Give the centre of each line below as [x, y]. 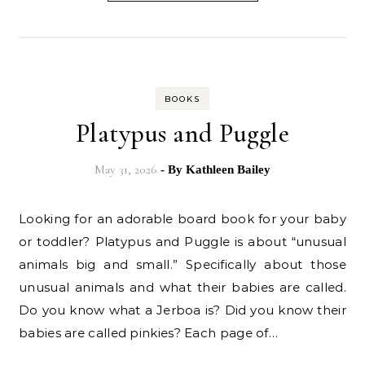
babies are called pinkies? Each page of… [148, 333]
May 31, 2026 [126, 169]
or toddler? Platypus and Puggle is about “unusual [182, 242]
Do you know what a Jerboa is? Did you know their [182, 310]
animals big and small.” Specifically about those [182, 264]
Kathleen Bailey [228, 169]
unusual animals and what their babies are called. [182, 287]
